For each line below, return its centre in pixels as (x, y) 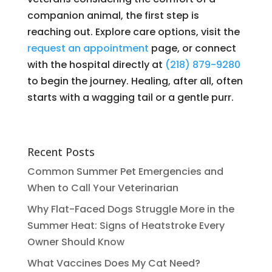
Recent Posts (61, 151)
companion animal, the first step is (113, 15)
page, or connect (192, 48)
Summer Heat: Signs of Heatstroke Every (126, 225)
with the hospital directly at (96, 64)
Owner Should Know (76, 242)
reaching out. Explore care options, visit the (133, 32)
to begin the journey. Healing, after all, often (135, 81)
